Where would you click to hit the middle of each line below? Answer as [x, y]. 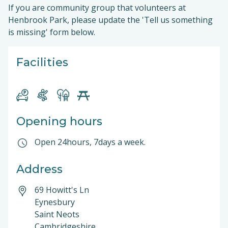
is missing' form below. [53, 32]
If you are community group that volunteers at [97, 8]
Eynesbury [55, 202]
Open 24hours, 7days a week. [90, 142]
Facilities [42, 62]
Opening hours [59, 121]
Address [39, 169]
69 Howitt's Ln [62, 190]
